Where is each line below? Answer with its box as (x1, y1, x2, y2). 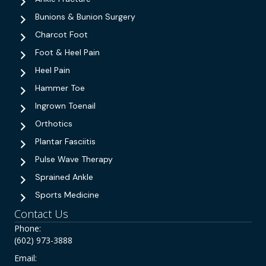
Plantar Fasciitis (35, 136, 96, 147)
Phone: (14, 223, 41, 235)
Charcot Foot (35, 29, 88, 40)
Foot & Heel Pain (35, 47, 100, 58)
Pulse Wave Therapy (35, 154, 113, 165)
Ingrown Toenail (35, 100, 96, 112)
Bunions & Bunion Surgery (35, 11, 135, 23)
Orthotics (35, 118, 72, 129)
